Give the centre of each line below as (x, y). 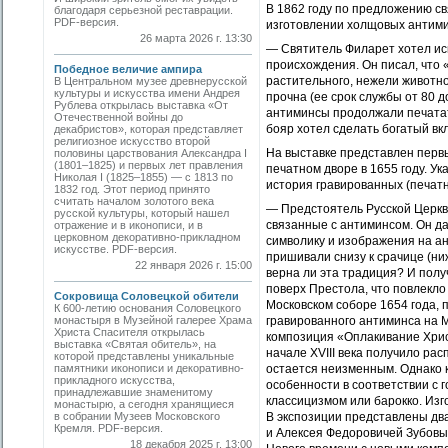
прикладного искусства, (114, 380)
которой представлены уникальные (144, 356)
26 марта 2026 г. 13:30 (196, 38)
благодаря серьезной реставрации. (143, 10)
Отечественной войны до (118, 117)
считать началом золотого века (134, 201)
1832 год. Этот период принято (132, 189)
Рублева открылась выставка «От (141, 105)
